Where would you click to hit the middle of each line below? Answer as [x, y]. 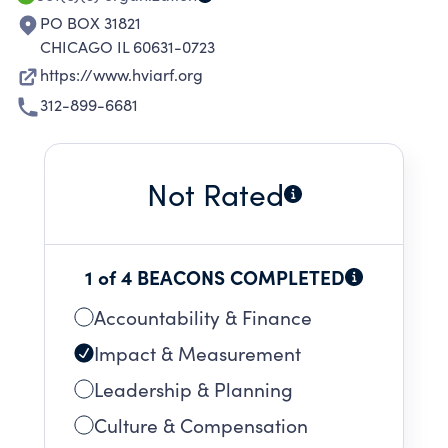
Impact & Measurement [197, 353]
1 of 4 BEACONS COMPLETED [215, 276]
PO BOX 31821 [90, 22]
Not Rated [215, 194]
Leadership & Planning [193, 389]
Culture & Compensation [201, 425]
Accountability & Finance [203, 317]
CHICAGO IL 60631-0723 [127, 46]
